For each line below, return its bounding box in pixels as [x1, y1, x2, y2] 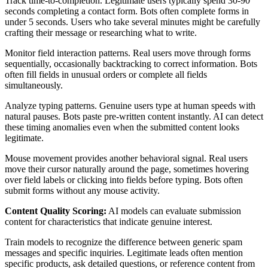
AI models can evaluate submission [106, 205, 241, 216]
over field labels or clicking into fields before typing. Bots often [5, 174, 243, 185]
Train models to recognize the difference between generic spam [5, 236, 242, 247]
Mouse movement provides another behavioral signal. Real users [5, 153, 248, 163]
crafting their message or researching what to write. [5, 27, 197, 38]
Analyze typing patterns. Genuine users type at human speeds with [5, 100, 255, 111]
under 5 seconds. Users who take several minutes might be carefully [5, 16, 260, 27]
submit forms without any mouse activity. [5, 185, 160, 196]
